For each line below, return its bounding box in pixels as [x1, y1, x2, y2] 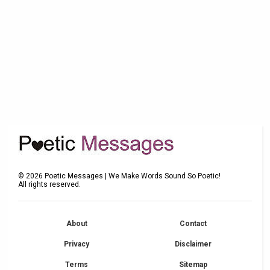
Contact [180, 219, 207, 228]
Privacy [64, 240, 90, 249]
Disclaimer [175, 240, 212, 249]
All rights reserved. [18, 180, 81, 189]
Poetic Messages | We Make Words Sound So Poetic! [43, 172, 221, 181]
